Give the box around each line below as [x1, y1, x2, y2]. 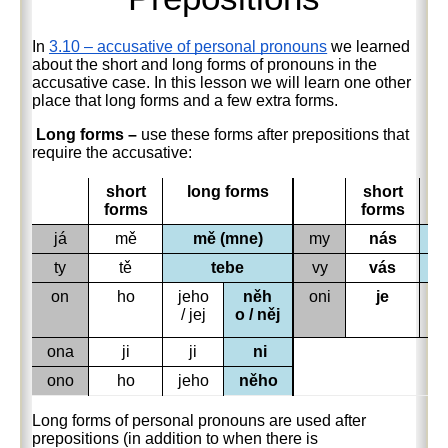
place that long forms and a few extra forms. [32, 91, 339, 109]
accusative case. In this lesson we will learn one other [32, 73, 412, 91]
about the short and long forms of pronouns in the [32, 55, 378, 73]
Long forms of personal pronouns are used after [32, 411, 367, 429]
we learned [327, 37, 411, 55]
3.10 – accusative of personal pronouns [49, 37, 328, 55]
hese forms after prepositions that [175, 125, 410, 143]
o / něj [234, 305, 280, 323]
